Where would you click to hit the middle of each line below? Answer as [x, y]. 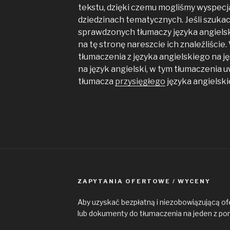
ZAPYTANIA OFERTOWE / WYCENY [144, 181]
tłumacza [96, 81]
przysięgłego [140, 81]
